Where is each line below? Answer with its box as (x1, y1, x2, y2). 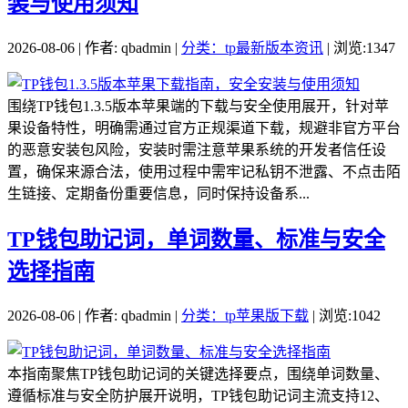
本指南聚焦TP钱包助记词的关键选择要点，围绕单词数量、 (7, 365, 389, 382)
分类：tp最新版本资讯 (181, 39, 323, 56)
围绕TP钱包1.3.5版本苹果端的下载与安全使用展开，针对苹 (7, 97, 389, 114)
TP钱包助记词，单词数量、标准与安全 (7, 227, 385, 251)
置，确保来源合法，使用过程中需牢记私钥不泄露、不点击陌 (7, 163, 401, 179)
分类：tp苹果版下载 (181, 307, 309, 323)
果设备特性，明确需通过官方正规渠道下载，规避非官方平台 (7, 119, 401, 136)
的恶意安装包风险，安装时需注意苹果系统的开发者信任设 (7, 141, 386, 158)
